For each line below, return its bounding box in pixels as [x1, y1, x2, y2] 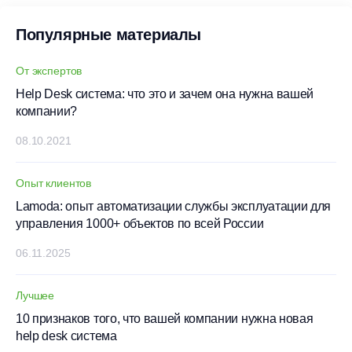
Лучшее [16, 288, 55, 302]
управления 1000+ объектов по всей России [16, 216, 264, 230]
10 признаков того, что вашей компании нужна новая [16, 311, 313, 325]
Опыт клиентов [16, 176, 92, 189]
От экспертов [16, 64, 82, 77]
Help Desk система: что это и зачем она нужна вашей [16, 86, 313, 101]
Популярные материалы [16, 25, 201, 43]
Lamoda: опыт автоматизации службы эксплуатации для [16, 199, 331, 213]
